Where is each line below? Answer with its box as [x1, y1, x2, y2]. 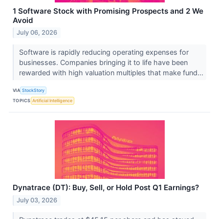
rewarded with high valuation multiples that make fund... [19, 68, 205, 77]
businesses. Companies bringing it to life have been [19, 58, 188, 67]
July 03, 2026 [17, 197, 58, 204]
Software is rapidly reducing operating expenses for [19, 48, 189, 57]
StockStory [22, 87, 45, 93]
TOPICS [13, 97, 31, 103]
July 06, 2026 [17, 29, 58, 37]
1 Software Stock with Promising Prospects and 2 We [13, 6, 203, 16]
